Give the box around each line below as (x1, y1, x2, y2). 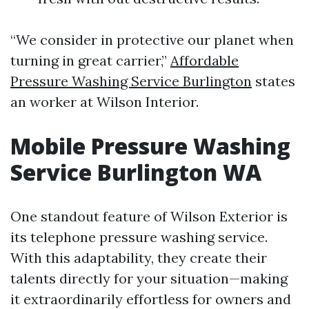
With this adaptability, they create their (10, 249, 267, 266)
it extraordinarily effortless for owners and (10, 290, 291, 308)
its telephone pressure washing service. (10, 228, 268, 246)
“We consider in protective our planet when (10, 31, 294, 48)
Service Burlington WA (10, 157, 261, 187)
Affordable (170, 52, 239, 69)
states (252, 72, 295, 90)
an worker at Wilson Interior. (10, 93, 199, 110)
